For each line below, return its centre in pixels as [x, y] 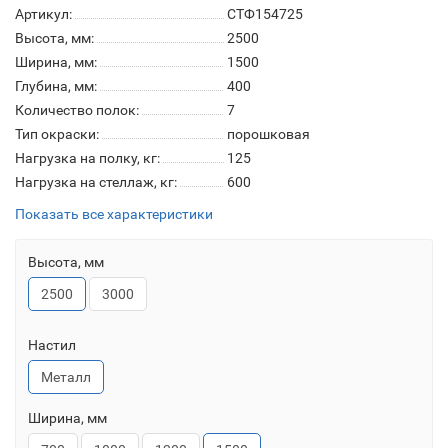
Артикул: [43, 14]
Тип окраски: [57, 134]
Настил [52, 345]
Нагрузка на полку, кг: [87, 158]
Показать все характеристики [114, 214]
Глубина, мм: [56, 86]
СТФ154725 [265, 14]
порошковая [268, 134]
